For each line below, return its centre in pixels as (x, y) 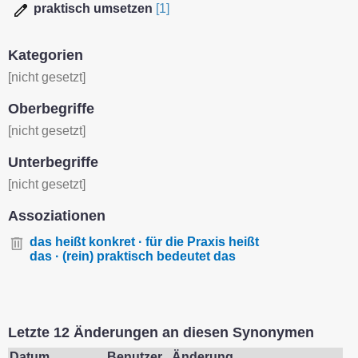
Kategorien (46, 55)
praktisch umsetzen (93, 8)
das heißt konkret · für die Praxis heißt (144, 242)
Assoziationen (57, 216)
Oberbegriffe (51, 109)
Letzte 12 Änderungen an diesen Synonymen (161, 332)
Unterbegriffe (53, 162)
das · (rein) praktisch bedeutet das (133, 256)
